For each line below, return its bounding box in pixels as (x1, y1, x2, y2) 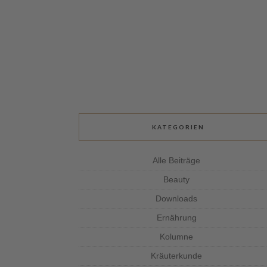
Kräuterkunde (151, 251, 203, 260)
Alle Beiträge (153, 156, 201, 165)
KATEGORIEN (151, 123, 204, 131)
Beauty (163, 175, 190, 184)
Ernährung (156, 213, 197, 222)
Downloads (156, 194, 198, 203)
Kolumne (160, 232, 194, 241)
